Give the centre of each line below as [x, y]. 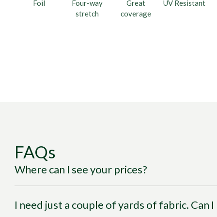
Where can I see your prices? [81, 169]
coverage [136, 14]
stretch [87, 14]
